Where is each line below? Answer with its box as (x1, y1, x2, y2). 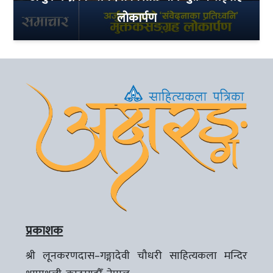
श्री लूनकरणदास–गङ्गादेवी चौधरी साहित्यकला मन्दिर (26, 246, 247, 265)
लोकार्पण (116, 7, 157, 29)
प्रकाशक (26, 220, 63, 241)
